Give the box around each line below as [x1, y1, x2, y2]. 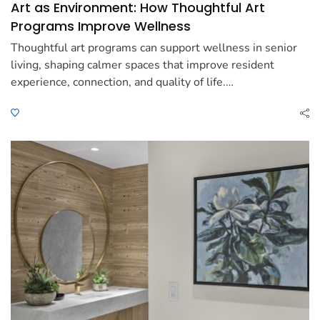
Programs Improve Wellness [11, 17, 191, 36]
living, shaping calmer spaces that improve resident [11, 57, 274, 74]
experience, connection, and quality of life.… [11, 74, 234, 91]
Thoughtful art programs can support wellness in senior [11, 40, 297, 56]
